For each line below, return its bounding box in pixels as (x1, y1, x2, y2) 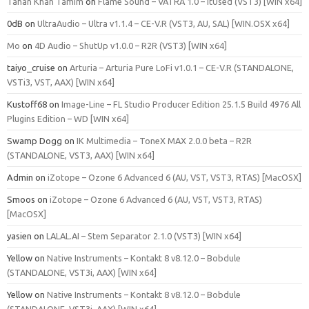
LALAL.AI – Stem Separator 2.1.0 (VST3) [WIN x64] (46, 230, 241, 241)
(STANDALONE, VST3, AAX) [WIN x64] (7, 150, 154, 160)
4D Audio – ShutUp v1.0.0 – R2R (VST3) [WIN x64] (34, 40, 227, 50)
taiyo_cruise (7, 62, 55, 72)
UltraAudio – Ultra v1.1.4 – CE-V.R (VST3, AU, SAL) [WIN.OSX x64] (37, 18, 290, 28)
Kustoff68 (7, 99, 47, 109)
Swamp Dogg (7, 135, 62, 146)
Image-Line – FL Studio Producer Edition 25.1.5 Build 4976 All (61, 99, 301, 109)
